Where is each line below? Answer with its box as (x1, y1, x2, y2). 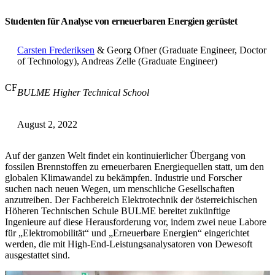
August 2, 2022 (17, 119, 77, 130)
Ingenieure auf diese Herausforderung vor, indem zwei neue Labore (5, 217, 266, 228)
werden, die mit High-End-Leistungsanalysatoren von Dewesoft (5, 239, 252, 250)
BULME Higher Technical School (17, 87, 149, 98)
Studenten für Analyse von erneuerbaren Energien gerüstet (5, 16, 238, 27)
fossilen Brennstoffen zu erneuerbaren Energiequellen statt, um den (5, 161, 264, 172)
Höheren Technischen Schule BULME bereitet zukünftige (5, 206, 230, 217)
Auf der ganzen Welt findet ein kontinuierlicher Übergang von (5, 150, 246, 161)
